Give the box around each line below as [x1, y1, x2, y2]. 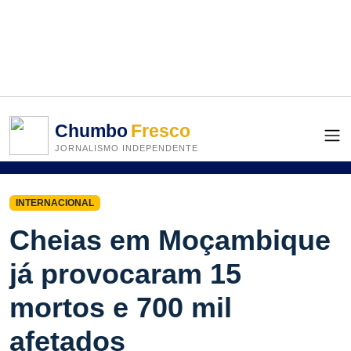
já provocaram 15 [9, 258, 241, 291]
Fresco [131, 120, 190, 141]
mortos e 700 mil [9, 291, 232, 324]
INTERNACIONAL [15, 197, 94, 208]
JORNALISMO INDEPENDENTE [55, 143, 198, 153]
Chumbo [55, 120, 128, 141]
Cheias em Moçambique [9, 224, 331, 257]
